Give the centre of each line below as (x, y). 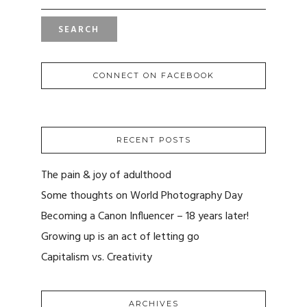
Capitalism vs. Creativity (97, 258)
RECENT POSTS (153, 140)
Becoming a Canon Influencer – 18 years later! (145, 217)
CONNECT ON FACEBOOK (153, 76)
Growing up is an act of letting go (120, 237)
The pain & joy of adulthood (106, 176)
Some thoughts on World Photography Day (142, 196)
